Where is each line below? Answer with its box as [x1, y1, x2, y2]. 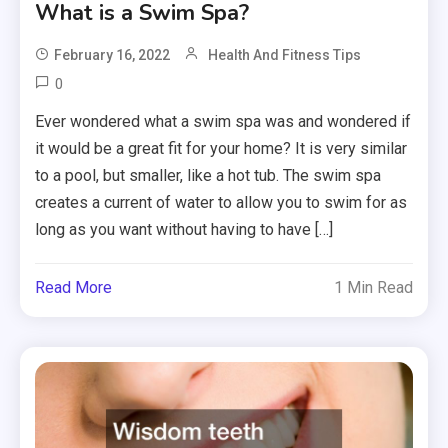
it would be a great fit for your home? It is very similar [35, 139, 408, 159]
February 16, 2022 [54, 47, 171, 64]
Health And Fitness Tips [208, 47, 362, 64]
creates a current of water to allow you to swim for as [35, 193, 408, 213]
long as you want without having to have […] [35, 220, 334, 240]
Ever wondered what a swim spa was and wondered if [35, 112, 412, 132]
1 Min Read [333, 278, 413, 298]
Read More [35, 278, 113, 298]
